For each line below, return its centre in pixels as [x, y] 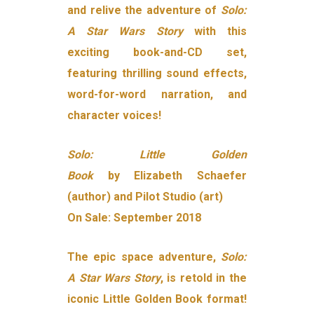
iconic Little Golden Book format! [157, 299]
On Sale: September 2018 [135, 218]
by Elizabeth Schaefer [177, 176]
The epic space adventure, [144, 257]
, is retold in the [203, 278]
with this [214, 32]
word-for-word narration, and [157, 95]
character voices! [115, 116]
